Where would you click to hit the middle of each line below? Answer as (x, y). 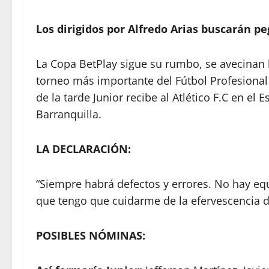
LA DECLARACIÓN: (83, 149)
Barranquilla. (69, 114)
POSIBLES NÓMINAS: (91, 235)
